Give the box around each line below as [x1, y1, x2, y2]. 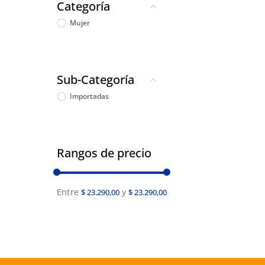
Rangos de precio [57, 144, 151, 161]
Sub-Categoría [57, 71, 134, 88]
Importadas [70, 91, 109, 101]
